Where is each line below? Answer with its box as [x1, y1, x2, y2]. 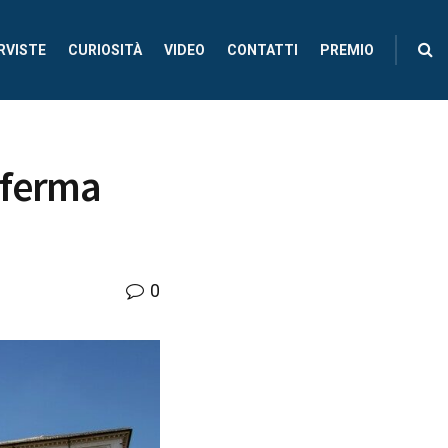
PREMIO [320, 42, 374, 58]
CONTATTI [227, 42, 298, 58]
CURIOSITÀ [68, 42, 142, 58]
